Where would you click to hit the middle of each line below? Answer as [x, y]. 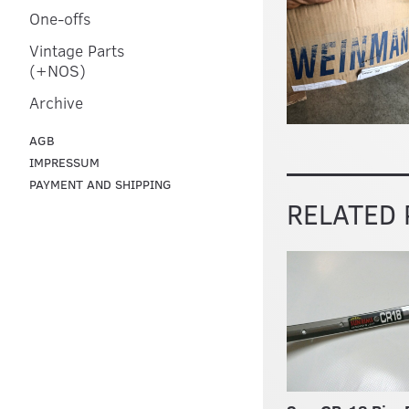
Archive [56, 102]
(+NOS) [58, 70]
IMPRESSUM [64, 162]
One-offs [60, 18]
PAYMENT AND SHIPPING [100, 184]
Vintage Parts [77, 50]
